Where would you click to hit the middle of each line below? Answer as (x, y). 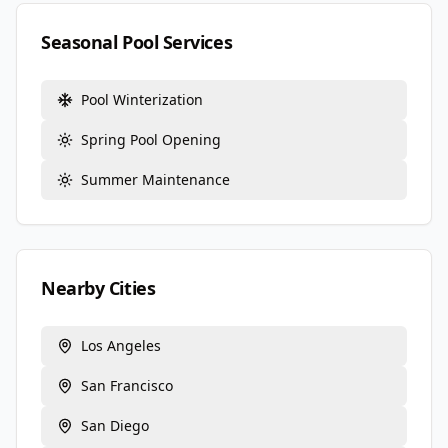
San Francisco (127, 385)
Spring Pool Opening (151, 139)
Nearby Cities (98, 288)
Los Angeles (121, 345)
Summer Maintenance (155, 179)
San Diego (115, 425)
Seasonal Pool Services (137, 42)
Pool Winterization (142, 99)
